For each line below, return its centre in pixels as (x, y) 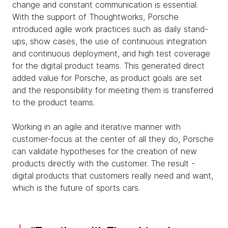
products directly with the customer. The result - (104, 163)
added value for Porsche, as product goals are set (107, 78)
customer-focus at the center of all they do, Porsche (113, 139)
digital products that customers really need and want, (113, 176)
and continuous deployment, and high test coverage (111, 53)
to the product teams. (55, 102)
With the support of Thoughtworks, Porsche (95, 17)
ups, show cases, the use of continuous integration (109, 41)
